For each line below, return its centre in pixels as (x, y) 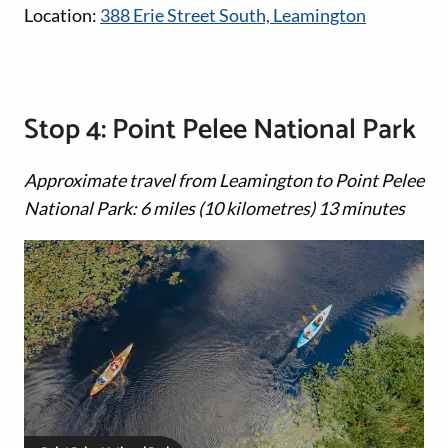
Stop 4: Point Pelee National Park (220, 130)
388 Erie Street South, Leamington (233, 15)
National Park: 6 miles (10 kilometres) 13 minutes (214, 208)
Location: (62, 15)
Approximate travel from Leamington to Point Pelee (224, 180)
